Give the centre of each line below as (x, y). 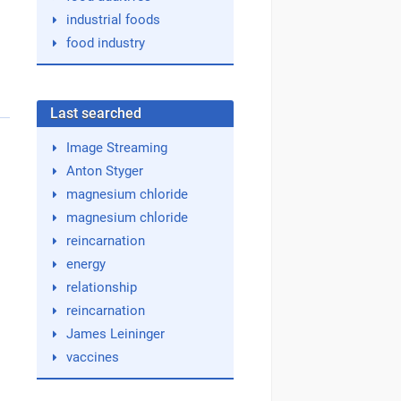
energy (85, 264)
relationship (101, 287)
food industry (105, 43)
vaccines (92, 357)
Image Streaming (116, 148)
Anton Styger (104, 171)
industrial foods (113, 20)
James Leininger (115, 334)
